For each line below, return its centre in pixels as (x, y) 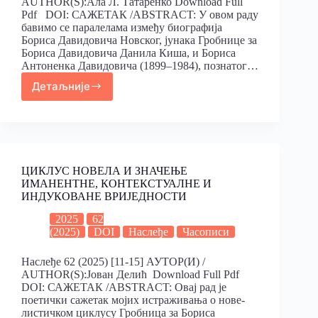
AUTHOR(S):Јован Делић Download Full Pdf (133, 275)
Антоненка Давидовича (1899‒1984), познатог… (140, 65)
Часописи (206, 232)
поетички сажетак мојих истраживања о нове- (133, 300)
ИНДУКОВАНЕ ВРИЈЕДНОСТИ (104, 196)
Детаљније (61, 87)
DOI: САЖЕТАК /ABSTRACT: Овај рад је (124, 287)
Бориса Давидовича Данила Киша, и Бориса (128, 53)
